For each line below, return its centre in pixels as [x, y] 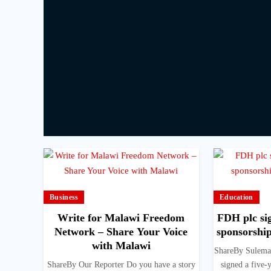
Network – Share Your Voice [121, 232]
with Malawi [121, 246]
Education [236, 198]
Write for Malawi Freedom [121, 218]
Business [64, 198]
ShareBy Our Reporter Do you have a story [121, 265]
